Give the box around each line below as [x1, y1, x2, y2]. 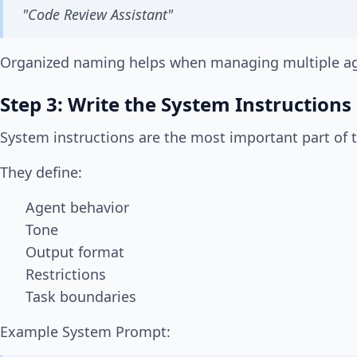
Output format [25, 242, 124, 262]
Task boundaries [25, 287, 136, 307]
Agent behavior [25, 198, 129, 218]
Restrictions [25, 265, 106, 284]
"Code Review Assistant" [22, 5, 173, 25]
